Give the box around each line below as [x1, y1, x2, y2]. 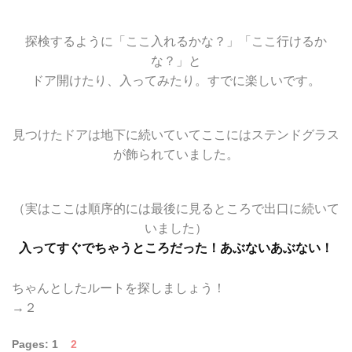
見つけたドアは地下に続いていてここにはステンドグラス [13, 128, 339, 142]
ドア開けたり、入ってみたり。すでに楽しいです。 [31, 74, 321, 88]
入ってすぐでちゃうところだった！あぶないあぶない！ [19, 241, 333, 255]
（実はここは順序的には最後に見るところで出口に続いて [13, 202, 339, 216]
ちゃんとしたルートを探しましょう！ [12, 281, 225, 295]
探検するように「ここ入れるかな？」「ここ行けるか [25, 35, 327, 49]
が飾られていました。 [113, 148, 239, 162]
